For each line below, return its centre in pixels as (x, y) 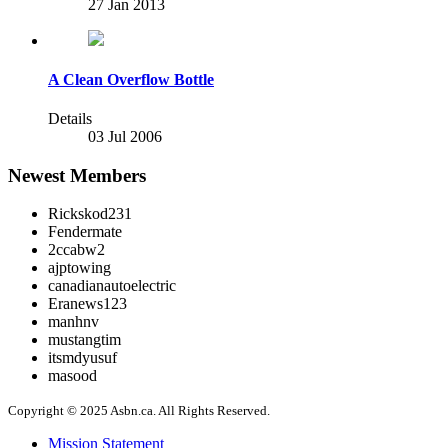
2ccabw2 (76, 250)
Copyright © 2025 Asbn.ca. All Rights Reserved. (139, 411)
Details (70, 119)
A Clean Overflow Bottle (131, 79)
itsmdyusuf (82, 358)
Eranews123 (87, 304)
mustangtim (84, 340)
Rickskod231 (90, 214)
